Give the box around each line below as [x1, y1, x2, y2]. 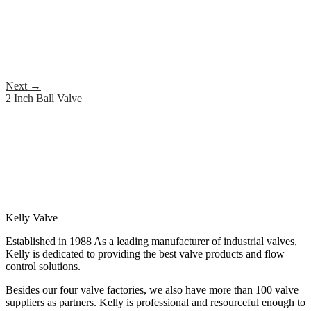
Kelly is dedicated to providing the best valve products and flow [6, 247, 285, 260]
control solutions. [6, 260, 81, 272]
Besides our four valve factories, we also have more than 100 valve [6, 283, 299, 296]
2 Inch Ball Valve [6, 92, 82, 104]
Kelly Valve [6, 211, 58, 224]
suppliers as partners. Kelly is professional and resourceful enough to [6, 296, 305, 308]
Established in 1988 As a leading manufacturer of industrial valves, [6, 235, 297, 247]
